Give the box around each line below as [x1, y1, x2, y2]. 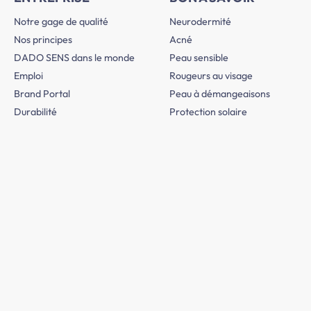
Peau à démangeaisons [169, 87, 270, 101]
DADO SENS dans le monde [14, 51, 135, 65]
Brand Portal [14, 87, 70, 101]
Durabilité [14, 106, 57, 119]
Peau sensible [169, 51, 228, 65]
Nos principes [14, 33, 72, 47]
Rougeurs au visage [169, 69, 253, 83]
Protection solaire [169, 106, 247, 119]
